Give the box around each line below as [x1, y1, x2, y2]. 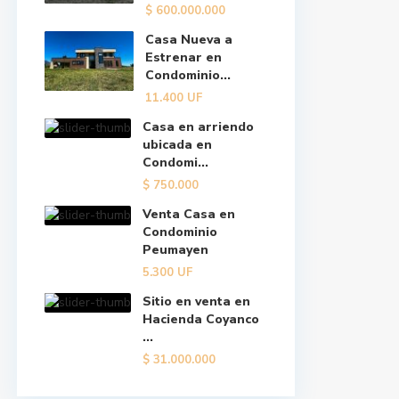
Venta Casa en [142, 206, 235, 223]
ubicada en [142, 136, 212, 153]
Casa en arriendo [142, 118, 254, 135]
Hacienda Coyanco [142, 311, 259, 328]
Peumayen [142, 241, 208, 258]
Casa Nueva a [145, 31, 232, 48]
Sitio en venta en [142, 293, 250, 310]
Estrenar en [145, 49, 222, 66]
